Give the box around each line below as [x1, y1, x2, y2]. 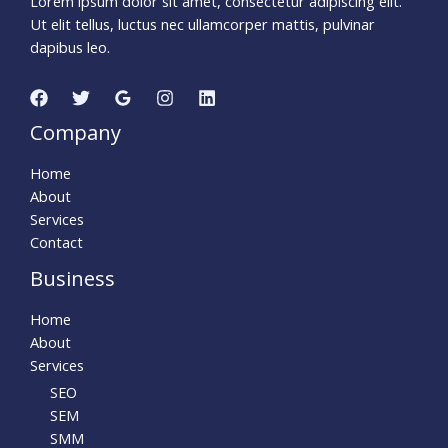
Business [30, 264, 115, 292]
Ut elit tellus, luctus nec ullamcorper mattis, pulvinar [30, 14, 375, 35]
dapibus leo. [30, 37, 110, 58]
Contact [30, 231, 83, 252]
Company [30, 118, 121, 146]
